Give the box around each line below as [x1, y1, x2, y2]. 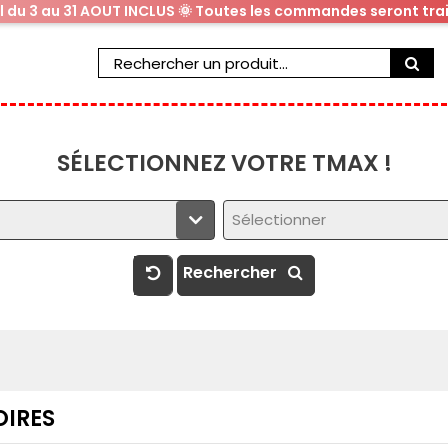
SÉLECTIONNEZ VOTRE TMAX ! [56, 147, 392, 179]
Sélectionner [231, 209, 326, 230]
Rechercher [183, 261, 281, 284]
